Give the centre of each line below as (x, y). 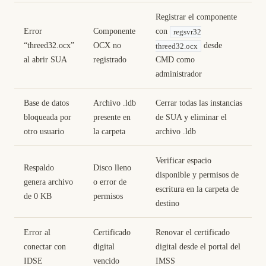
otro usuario (44, 132)
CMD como (175, 60)
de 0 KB (38, 196)
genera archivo (48, 182)
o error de (110, 182)
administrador (179, 74)
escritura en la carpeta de (197, 189)
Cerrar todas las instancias (199, 103)
